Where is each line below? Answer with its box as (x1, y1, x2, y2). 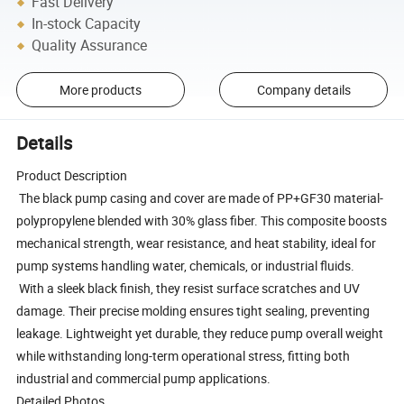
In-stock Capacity (32, 14, 142, 34)
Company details (256, 81, 351, 99)
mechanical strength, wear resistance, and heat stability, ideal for (16, 234, 377, 252)
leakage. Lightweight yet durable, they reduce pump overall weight (16, 325, 384, 343)
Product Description (16, 167, 131, 185)
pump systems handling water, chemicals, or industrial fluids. (16, 257, 355, 275)
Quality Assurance (32, 35, 148, 56)
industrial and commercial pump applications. (16, 370, 271, 388)
